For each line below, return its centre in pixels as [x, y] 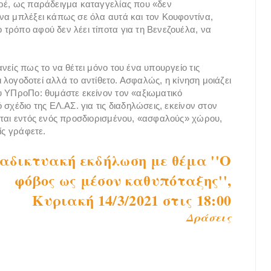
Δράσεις [209, 218]
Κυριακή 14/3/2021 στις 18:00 [132, 200]
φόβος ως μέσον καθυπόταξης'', [123, 180]
